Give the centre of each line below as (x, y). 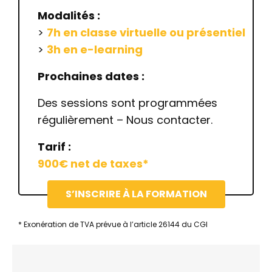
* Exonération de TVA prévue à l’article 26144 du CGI (113, 224)
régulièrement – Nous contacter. (125, 120)
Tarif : (54, 147)
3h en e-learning (95, 49)
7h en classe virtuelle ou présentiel (146, 32)
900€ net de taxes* (93, 164)
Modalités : (69, 15)
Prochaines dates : (91, 76)
